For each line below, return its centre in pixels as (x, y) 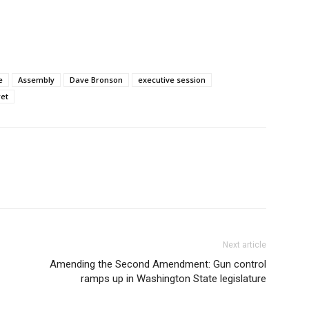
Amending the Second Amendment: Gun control (158, 264)
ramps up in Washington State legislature (173, 279)
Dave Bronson (96, 80)
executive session (172, 80)
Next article (245, 245)
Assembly (36, 80)
